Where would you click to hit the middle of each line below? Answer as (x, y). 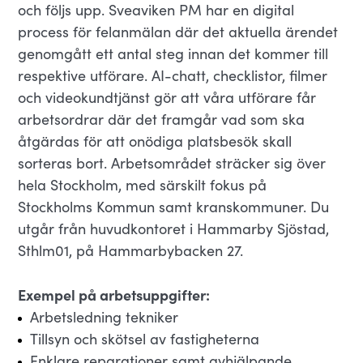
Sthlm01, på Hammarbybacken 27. (131, 250)
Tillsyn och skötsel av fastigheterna (145, 339)
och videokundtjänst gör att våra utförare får (167, 97)
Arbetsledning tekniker (105, 317)
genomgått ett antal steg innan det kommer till (173, 53)
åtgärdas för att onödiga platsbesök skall (155, 141)
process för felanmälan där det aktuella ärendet (178, 32)
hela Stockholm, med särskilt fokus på (143, 185)
